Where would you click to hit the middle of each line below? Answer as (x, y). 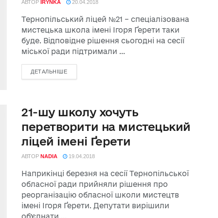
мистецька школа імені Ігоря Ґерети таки (100, 30)
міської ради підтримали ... (73, 51)
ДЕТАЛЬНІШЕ (49, 72)
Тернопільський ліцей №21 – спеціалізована (105, 19)
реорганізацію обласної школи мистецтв (100, 195)
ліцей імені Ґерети (76, 141)
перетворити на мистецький (106, 127)
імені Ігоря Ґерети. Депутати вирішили (95, 206)
